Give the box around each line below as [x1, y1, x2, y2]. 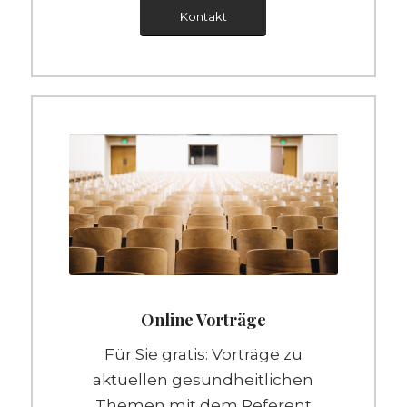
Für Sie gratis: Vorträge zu [104, 345, 303, 364]
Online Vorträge [140, 308, 266, 331]
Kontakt [179, 8, 227, 24]
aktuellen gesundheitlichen [93, 371, 314, 390]
